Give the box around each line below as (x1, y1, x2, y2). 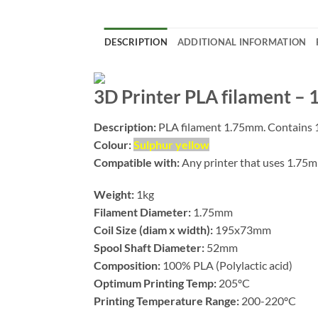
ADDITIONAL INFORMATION (177, 35, 307, 48)
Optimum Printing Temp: (94, 276, 216, 290)
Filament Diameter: (94, 205, 191, 219)
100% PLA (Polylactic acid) (160, 258, 292, 273)
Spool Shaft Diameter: (94, 241, 204, 255)
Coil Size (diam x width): (94, 223, 213, 237)
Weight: (94, 187, 134, 202)
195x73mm (213, 223, 271, 237)
